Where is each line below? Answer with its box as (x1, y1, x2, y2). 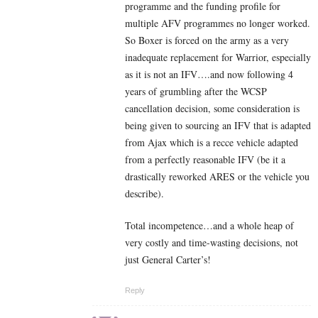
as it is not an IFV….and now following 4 (125, 67, 293, 81)
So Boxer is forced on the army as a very (125, 33, 289, 47)
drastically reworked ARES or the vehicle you (125, 169, 309, 183)
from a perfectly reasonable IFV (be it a (125, 152, 285, 166)
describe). (125, 186, 164, 200)
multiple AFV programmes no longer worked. (125, 16, 310, 30)
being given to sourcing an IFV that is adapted (125, 118, 311, 132)
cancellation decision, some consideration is (125, 101, 300, 115)
